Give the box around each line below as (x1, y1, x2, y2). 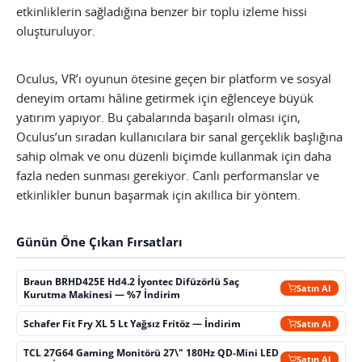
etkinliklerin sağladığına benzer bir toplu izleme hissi (16, 2, 307, 19)
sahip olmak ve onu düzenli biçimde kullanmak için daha (16, 147, 331, 164)
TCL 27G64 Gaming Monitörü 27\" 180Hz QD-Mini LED (23, 345, 280, 360)
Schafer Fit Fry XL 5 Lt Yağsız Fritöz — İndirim (23, 316, 242, 330)
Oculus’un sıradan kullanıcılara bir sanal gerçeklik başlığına (16, 128, 343, 145)
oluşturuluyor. (16, 22, 95, 39)
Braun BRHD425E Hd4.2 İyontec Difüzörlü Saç (23, 274, 240, 288)
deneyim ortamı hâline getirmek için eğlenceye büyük (16, 89, 314, 106)
